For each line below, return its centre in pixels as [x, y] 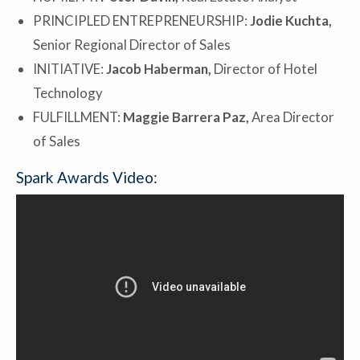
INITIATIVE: [70, 69]
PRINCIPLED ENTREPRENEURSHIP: [141, 21]
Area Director [292, 117]
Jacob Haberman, [160, 69]
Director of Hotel [266, 69]
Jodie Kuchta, [291, 21]
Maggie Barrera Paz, [186, 117]
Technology [68, 93]
